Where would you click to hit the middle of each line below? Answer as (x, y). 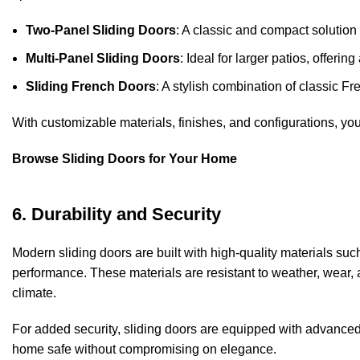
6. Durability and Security (117, 215)
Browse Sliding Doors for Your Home (125, 159)
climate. (34, 293)
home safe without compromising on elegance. (144, 350)
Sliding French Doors (91, 87)
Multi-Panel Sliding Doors (103, 59)
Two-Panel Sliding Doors (101, 31)
